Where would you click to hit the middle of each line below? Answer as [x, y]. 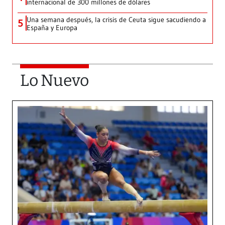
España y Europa [52, 28]
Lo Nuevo [54, 81]
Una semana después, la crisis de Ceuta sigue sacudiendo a [116, 20]
